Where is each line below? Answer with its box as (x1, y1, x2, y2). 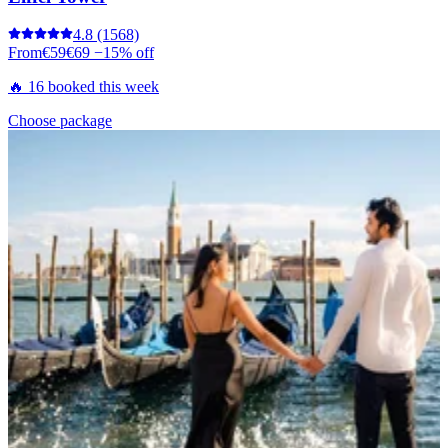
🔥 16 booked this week (8, 78, 159, 96)
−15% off (90, 44, 154, 62)
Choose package (8, 112, 112, 130)
